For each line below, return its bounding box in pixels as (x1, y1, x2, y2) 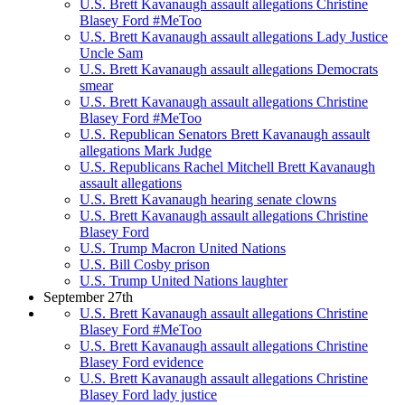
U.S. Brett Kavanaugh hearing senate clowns (80, 192, 336, 208)
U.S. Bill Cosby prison (80, 257, 210, 273)
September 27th (43, 289, 133, 306)
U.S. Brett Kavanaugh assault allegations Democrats (80, 61, 378, 78)
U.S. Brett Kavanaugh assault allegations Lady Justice (80, 29, 388, 45)
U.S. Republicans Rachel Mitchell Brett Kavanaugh (80, 159, 375, 175)
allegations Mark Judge (80, 143, 212, 159)
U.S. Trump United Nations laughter (80, 273, 287, 289)
